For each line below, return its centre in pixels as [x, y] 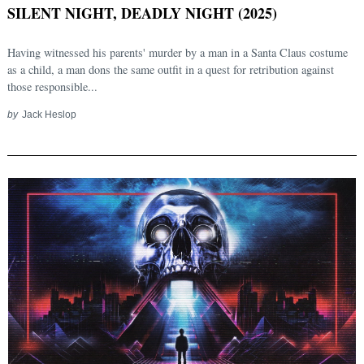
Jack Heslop [49, 115]
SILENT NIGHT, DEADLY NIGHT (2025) [142, 13]
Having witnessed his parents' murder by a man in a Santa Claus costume [178, 53]
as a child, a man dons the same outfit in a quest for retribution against [171, 70]
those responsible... [52, 87]
